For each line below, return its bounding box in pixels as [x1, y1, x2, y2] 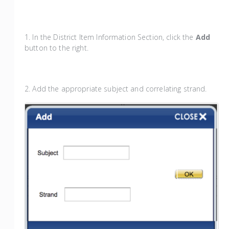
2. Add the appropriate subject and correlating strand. [25, 84, 207, 94]
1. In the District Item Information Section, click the [25, 32, 196, 42]
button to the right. [25, 43, 88, 53]
